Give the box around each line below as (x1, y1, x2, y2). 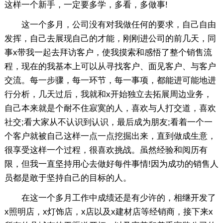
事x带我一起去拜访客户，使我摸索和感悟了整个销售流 (4, 47, 212, 57)
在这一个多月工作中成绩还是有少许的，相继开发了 (4, 193, 216, 203)
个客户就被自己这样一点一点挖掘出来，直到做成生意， (4, 131, 216, 141)
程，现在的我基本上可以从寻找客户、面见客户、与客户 (4, 61, 216, 71)
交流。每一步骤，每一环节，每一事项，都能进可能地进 (4, 75, 216, 85)
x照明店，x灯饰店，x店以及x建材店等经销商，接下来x (4, 207, 213, 217)
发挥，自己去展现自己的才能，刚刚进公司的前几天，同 (4, 33, 216, 43)
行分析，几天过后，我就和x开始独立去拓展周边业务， (4, 89, 212, 99)
